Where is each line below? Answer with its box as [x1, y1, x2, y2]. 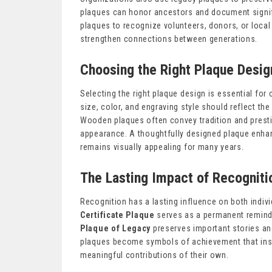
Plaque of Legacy [80, 223, 151, 234]
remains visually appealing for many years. [80, 142, 244, 152]
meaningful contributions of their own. [80, 250, 229, 260]
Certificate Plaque [80, 210, 155, 220]
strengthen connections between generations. [80, 34, 258, 44]
